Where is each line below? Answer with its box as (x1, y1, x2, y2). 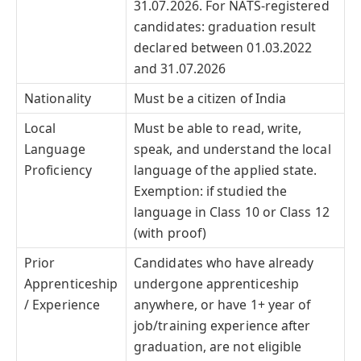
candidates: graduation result (134, 17, 317, 35)
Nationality (24, 89, 91, 107)
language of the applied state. (134, 160, 317, 179)
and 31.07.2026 (134, 59, 226, 77)
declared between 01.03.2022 (134, 38, 313, 56)
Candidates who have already (134, 253, 314, 272)
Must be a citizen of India (134, 89, 287, 107)
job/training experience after (134, 316, 311, 334)
